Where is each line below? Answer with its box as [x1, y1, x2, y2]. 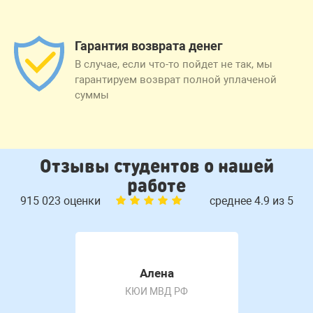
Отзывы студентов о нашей [39, 154, 274, 177]
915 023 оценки [20, 194, 103, 208]
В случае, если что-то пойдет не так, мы [75, 58, 272, 71]
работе [127, 173, 186, 197]
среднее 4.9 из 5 [209, 194, 293, 208]
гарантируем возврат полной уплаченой [75, 73, 277, 87]
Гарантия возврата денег [75, 38, 223, 54]
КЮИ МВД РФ [125, 286, 188, 298]
